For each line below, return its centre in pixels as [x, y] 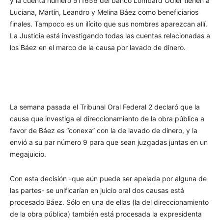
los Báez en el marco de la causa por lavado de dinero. [98, 47]
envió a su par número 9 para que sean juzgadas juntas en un [109, 142]
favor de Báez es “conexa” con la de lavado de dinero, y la [104, 130]
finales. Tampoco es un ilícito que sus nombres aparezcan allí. [109, 24]
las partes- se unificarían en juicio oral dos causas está [97, 190]
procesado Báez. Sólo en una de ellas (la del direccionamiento [109, 202]
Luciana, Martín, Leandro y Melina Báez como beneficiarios [104, 12]
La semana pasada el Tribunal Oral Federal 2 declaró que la [105, 107]
